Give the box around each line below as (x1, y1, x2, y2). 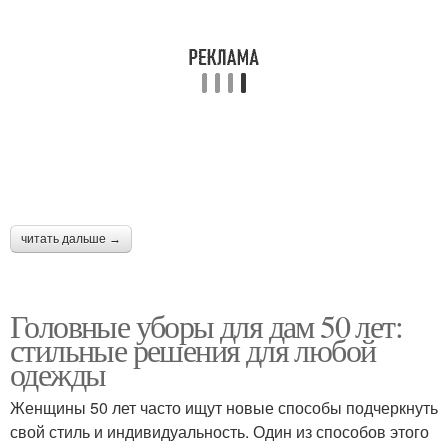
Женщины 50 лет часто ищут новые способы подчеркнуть (10, 396, 438, 420)
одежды (10, 352, 106, 396)
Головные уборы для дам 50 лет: (10, 304, 403, 348)
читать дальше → (21, 232, 121, 247)
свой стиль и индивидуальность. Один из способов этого (10, 420, 429, 444)
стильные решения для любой (10, 328, 376, 372)
